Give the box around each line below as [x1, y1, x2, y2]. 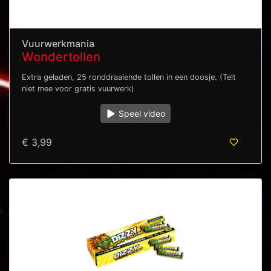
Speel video [116, 108, 166, 119]
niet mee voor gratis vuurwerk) [22, 84, 134, 94]
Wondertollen [22, 50, 100, 65]
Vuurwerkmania [22, 38, 94, 50]
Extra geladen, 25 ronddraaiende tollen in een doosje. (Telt [22, 73, 236, 82]
